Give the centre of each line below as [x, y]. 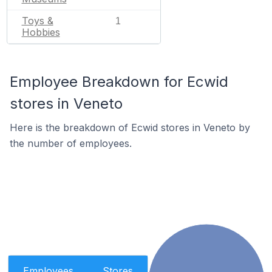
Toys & [37, 21]
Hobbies [41, 32]
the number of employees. [71, 143]
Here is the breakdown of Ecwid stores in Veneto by [130, 127]
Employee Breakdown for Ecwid [119, 82]
